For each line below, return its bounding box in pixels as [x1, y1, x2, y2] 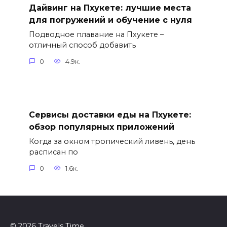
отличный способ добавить [28, 41, 136, 50]
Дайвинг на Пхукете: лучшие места [28, 3, 191, 13]
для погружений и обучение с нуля [28, 15, 192, 25]
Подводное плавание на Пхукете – [28, 30, 164, 40]
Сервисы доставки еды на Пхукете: [28, 109, 191, 120]
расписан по [28, 147, 78, 157]
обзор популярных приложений [28, 122, 174, 132]
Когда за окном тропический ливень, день [28, 137, 195, 146]
